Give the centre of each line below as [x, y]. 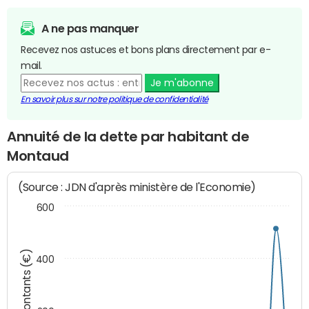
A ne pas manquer [90, 28]
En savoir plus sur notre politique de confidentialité [114, 99]
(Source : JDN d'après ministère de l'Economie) [137, 188]
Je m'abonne [182, 82]
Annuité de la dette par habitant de [128, 136]
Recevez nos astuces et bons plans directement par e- [146, 49]
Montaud [38, 156]
